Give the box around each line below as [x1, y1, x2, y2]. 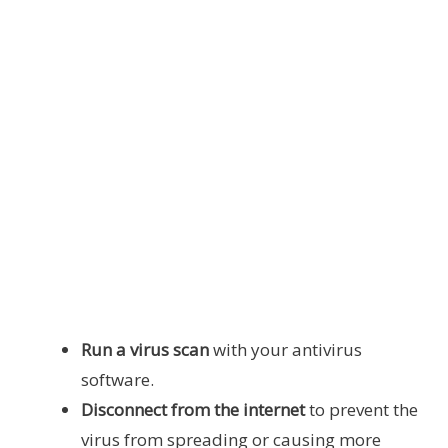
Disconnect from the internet [81, 398, 305, 422]
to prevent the [305, 398, 418, 422]
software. [81, 368, 154, 392]
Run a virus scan [81, 338, 209, 362]
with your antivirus [209, 338, 362, 362]
